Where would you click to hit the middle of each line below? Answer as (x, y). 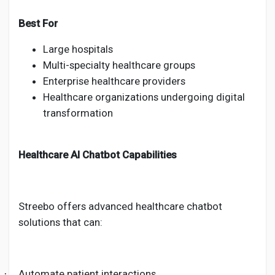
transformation (78, 113)
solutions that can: (60, 222)
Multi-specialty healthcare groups (119, 65)
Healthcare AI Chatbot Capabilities (98, 155)
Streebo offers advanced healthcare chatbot (120, 206)
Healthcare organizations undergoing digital (144, 97)
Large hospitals (78, 49)
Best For (38, 23)
